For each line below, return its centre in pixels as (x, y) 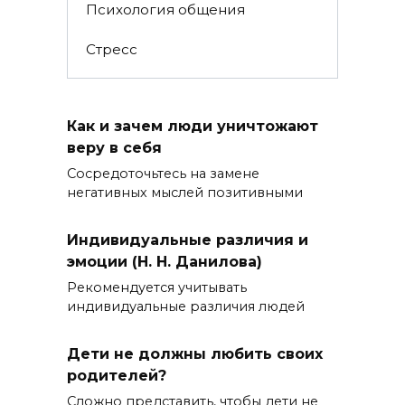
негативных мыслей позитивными (185, 192)
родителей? (117, 375)
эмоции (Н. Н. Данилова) (165, 261)
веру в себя (114, 147)
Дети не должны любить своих (195, 353)
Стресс (111, 49)
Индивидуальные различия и (188, 240)
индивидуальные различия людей (186, 306)
